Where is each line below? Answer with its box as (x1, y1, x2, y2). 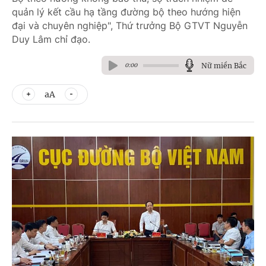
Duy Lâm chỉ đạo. (12, 33, 90, 45)
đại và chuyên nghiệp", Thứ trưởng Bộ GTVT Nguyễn (12, 20, 248, 31)
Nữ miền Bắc (201, 61, 246, 70)
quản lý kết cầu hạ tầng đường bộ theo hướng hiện (12, 6, 240, 18)
